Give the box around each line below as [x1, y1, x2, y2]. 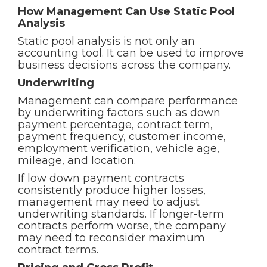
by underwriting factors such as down [18, 106, 221, 119]
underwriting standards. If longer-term [18, 207, 224, 221]
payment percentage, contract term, [18, 118, 213, 131]
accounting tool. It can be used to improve [18, 46, 244, 60]
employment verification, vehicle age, [18, 142, 219, 155]
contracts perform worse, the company [18, 219, 226, 232]
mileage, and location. [18, 154, 136, 167]
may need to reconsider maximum [18, 231, 205, 244]
